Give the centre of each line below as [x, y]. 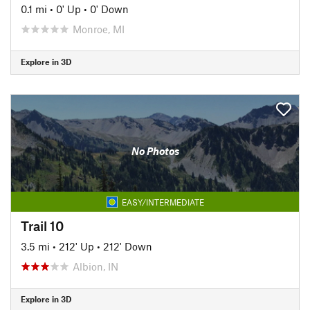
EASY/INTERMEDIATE [163, 202]
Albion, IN [95, 266]
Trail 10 [42, 226]
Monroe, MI [99, 29]
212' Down [128, 246]
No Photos [155, 151]
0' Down [109, 9]
